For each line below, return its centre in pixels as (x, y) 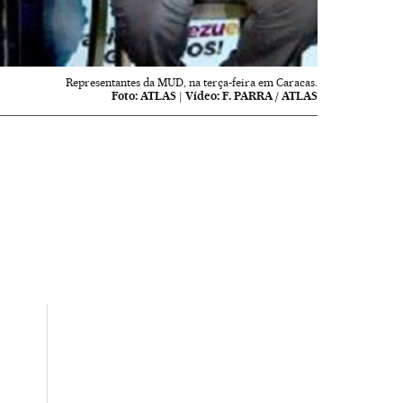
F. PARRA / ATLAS (270, 95)
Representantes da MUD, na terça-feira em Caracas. (192, 82)
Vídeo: (203, 95)
